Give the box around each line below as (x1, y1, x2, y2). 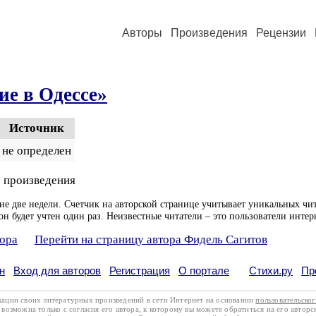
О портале (178, 265, 229, 276)
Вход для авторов (13, 265, 101, 276)
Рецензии (256, 27, 306, 39)
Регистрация (109, 265, 170, 276)
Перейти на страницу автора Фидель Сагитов (35, 233, 267, 246)
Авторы (122, 27, 162, 39)
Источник (9, 121, 64, 135)
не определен (2, 144, 71, 157)
